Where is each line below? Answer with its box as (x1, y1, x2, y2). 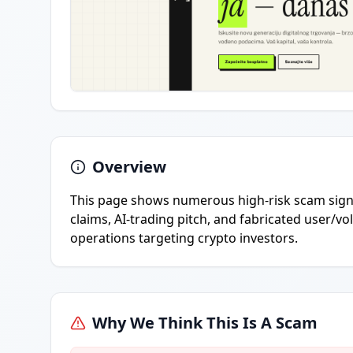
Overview (92, 156, 166, 177)
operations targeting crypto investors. (70, 229, 298, 247)
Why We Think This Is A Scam (92, 312, 318, 333)
